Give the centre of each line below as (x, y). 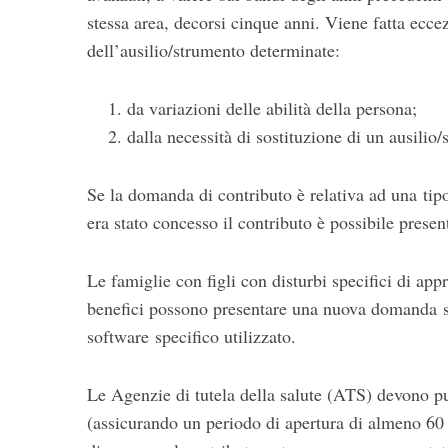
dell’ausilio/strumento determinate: (213, 50)
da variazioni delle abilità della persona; (272, 108)
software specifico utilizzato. (191, 336)
